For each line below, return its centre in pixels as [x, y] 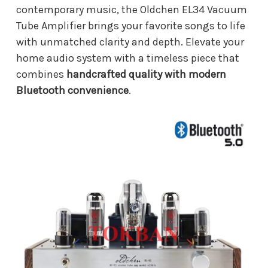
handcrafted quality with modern [146, 74]
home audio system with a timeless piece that [128, 58]
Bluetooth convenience [72, 90]
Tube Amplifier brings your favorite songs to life [131, 25]
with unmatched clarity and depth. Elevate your [130, 42]
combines [41, 74]
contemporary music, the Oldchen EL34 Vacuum [132, 9]
